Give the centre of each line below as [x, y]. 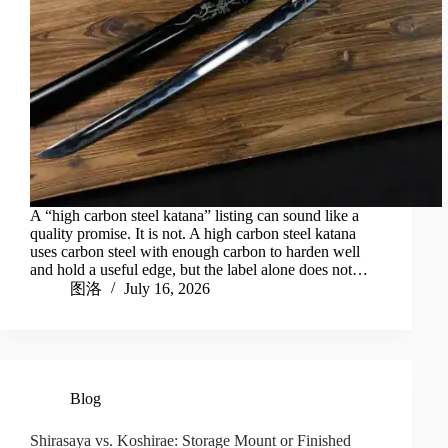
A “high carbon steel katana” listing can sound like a [194, 216]
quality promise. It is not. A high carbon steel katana [193, 234]
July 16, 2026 [167, 289]
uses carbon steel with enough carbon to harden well [195, 252]
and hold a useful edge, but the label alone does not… [199, 270]
